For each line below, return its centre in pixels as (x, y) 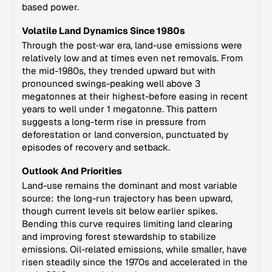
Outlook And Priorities (72, 171)
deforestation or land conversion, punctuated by (125, 134)
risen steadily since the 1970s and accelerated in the (135, 262)
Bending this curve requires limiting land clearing (127, 224)
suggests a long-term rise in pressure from (114, 122)
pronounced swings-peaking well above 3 (111, 83)
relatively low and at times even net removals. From (132, 58)
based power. (50, 7)
